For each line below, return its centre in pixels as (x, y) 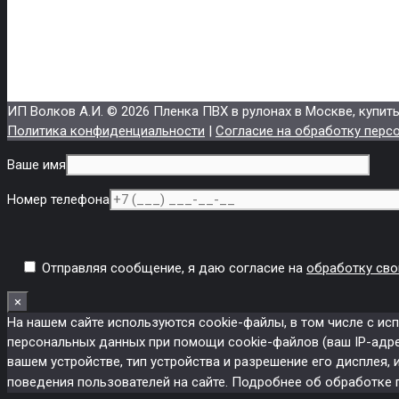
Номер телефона (58, 200)
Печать (67, 53)
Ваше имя (37, 165)
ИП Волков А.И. (57, 112)
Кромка (69, 31)
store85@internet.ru (75, 90)
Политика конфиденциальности (106, 131)
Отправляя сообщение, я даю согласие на (172, 269)
